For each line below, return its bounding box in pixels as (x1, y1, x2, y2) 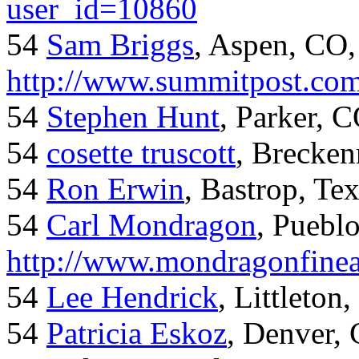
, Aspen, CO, (194, 27, 356, 63)
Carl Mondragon (46, 208, 256, 243)
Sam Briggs (46, 27, 194, 63)
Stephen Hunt (46, 99, 220, 135)
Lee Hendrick (46, 280, 218, 315)
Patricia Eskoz (46, 316, 227, 351)
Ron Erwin (46, 171, 184, 207)
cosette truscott (46, 135, 236, 171)
